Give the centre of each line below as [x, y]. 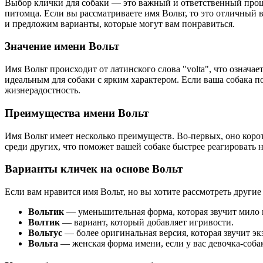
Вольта [43, 243]
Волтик [44, 222]
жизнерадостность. [43, 90]
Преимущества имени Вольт [77, 113]
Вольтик [46, 212]
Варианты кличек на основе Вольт [94, 169]
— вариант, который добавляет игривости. [147, 222]
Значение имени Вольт [62, 46]
